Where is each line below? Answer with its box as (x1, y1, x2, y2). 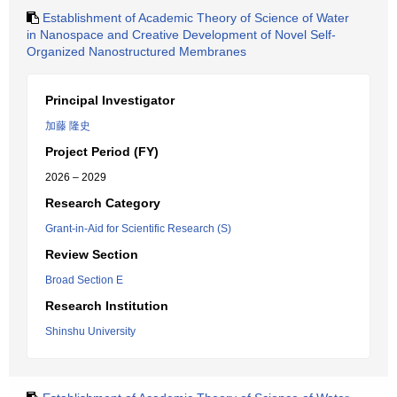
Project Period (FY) (45, 144, 159, 159)
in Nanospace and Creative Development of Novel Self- (27, 27, 336, 42)
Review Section (45, 247, 138, 261)
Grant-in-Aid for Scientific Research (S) (45, 222, 231, 235)
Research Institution (45, 299, 168, 313)
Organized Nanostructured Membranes (27, 44, 246, 58)
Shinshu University (45, 325, 136, 338)
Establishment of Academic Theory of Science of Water (43, 11, 349, 25)
